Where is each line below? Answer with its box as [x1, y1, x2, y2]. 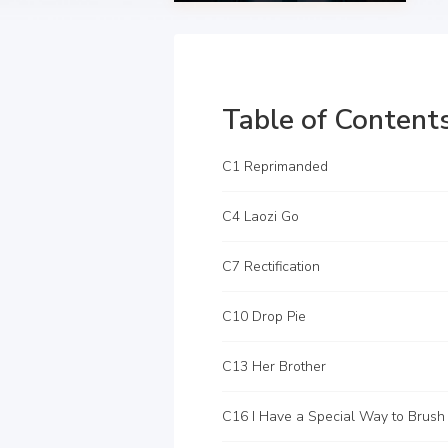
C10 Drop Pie [222, 307, 306, 326]
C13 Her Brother [222, 357, 326, 376]
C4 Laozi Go [222, 207, 299, 226]
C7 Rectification [222, 257, 320, 276]
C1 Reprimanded [222, 157, 328, 176]
